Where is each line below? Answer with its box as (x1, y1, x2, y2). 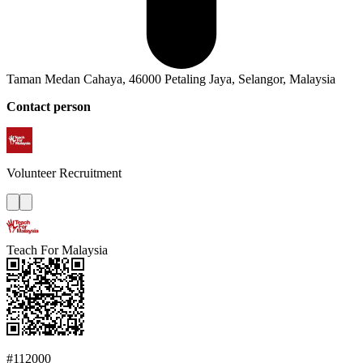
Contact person (6, 100, 91, 114)
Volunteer (6, 166, 56, 181)
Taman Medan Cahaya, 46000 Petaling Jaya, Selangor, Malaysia (6, 72, 335, 87)
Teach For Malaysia (6, 243, 108, 258)
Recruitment (59, 166, 122, 181)
